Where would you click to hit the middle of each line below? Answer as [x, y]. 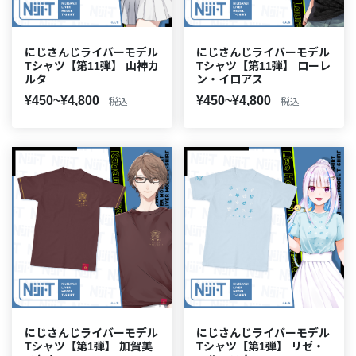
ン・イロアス [230, 79]
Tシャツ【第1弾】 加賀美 [89, 346]
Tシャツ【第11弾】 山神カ [92, 66]
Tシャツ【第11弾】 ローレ [263, 66]
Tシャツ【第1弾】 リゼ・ [260, 346]
